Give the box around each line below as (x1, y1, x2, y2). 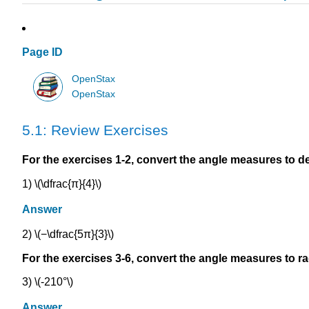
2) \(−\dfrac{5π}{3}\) (22, 228, 114, 240)
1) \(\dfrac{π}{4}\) (22, 177, 101, 190)
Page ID (22, 46, 63, 59)
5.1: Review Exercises (22, 122, 168, 139)
